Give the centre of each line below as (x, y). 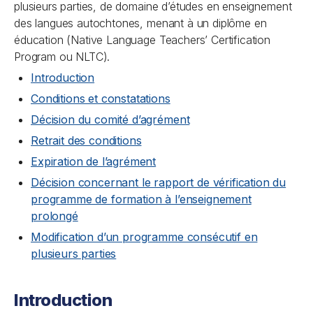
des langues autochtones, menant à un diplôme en (140, 23)
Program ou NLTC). (62, 57)
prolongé (54, 216)
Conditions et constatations (101, 99)
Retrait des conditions (86, 140)
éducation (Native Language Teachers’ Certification (142, 40)
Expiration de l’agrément (94, 161)
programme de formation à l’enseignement (141, 199)
